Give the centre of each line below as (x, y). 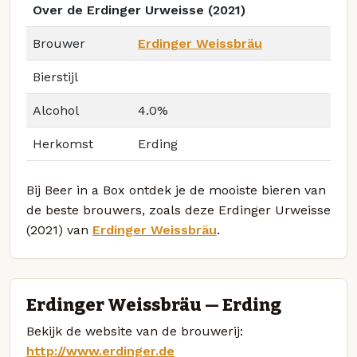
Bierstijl (55, 77)
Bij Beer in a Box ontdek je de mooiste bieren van (176, 190)
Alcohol (56, 111)
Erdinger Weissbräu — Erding (154, 305)
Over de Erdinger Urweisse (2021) (139, 10)
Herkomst (63, 144)
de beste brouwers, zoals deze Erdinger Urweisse (178, 210)
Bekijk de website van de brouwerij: (135, 331)
